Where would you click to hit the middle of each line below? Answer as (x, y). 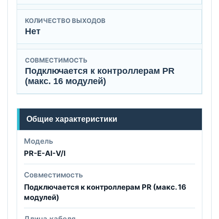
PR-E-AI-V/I (45, 153)
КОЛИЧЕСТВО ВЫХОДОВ (65, 20)
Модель (39, 141)
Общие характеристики (72, 119)
